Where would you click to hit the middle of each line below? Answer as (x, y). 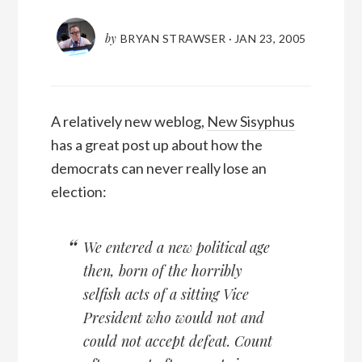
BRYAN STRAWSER (173, 39)
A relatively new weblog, (128, 121)
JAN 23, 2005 (270, 39)
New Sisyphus (250, 121)
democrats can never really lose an (158, 168)
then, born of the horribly (162, 270)
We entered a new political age (176, 247)
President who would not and (173, 317)
